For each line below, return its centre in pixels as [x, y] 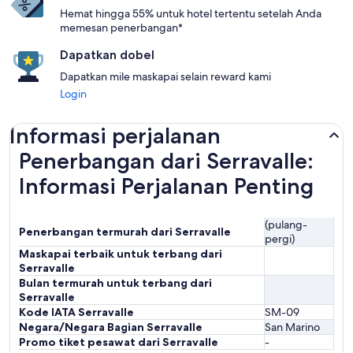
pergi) [280, 239]
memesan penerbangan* [121, 28]
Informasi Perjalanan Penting [166, 186]
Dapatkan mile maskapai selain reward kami [165, 76]
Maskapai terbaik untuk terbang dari [121, 254]
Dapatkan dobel [107, 55]
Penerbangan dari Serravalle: [166, 161]
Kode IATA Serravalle [76, 312]
